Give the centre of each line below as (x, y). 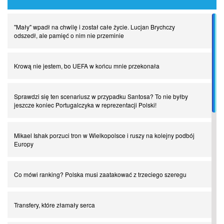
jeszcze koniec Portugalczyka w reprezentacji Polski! (85, 105)
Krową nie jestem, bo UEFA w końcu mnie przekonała (87, 66)
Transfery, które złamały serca (54, 205)
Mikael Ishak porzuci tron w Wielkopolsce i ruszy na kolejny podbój (104, 135)
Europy (24, 144)
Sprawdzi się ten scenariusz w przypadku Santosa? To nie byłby (101, 96)
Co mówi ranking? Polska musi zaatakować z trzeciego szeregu (100, 174)
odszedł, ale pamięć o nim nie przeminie (69, 35)
